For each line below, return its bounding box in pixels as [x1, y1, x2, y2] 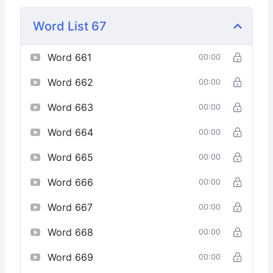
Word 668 [48, 225, 94, 238]
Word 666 [48, 175, 94, 188]
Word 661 [48, 51, 92, 63]
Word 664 [48, 126, 94, 138]
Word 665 [48, 151, 94, 163]
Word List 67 [33, 18, 107, 34]
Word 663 [48, 101, 94, 113]
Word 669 [48, 250, 94, 263]
